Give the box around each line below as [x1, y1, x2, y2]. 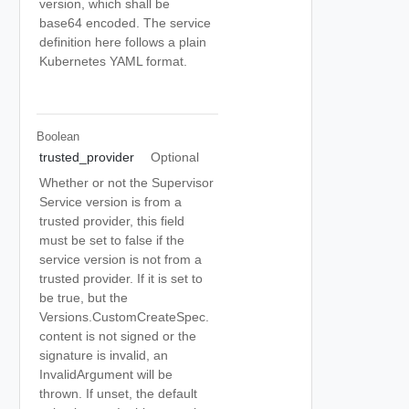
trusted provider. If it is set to [39, 271, 203, 286]
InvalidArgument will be [39, 367, 173, 382]
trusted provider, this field [39, 214, 184, 228]
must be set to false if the [39, 233, 184, 247]
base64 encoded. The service [39, 16, 211, 30]
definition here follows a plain [39, 35, 206, 49]
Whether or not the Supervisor [39, 175, 214, 190]
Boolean [36, 129, 79, 143]
